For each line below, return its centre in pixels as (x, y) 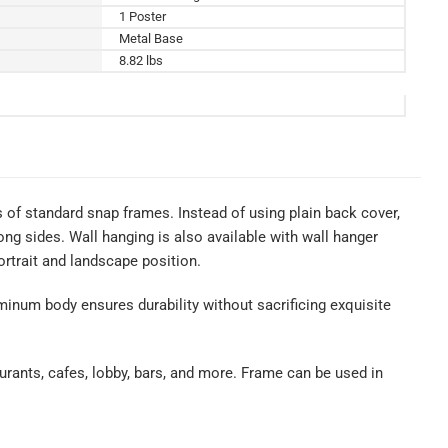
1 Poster (142, 16)
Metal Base (150, 38)
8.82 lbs (140, 60)
